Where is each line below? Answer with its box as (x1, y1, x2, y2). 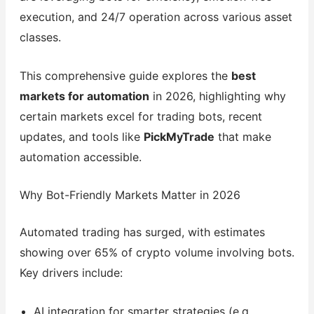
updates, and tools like (19, 129, 144, 144)
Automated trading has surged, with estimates (19, 225, 265, 240)
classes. (19, 29, 61, 44)
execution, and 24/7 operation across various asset (19, 9, 292, 24)
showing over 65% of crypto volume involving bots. (19, 245, 294, 260)
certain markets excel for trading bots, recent (19, 109, 262, 123)
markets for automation (19, 88, 149, 103)
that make (214, 129, 271, 144)
